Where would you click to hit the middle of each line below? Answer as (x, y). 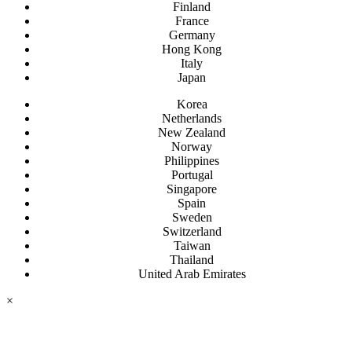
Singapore (192, 189)
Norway (192, 146)
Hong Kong (192, 49)
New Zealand (192, 132)
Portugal (192, 174)
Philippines (192, 160)
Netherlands (192, 118)
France (192, 20)
